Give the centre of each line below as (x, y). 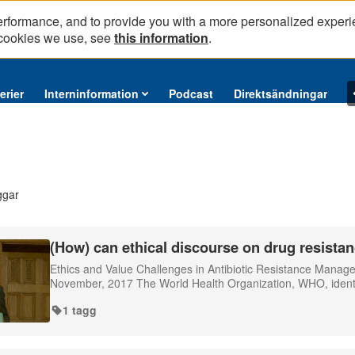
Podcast (191, 94)
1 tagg (80, 310)
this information (161, 38)
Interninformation (92, 94)
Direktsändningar (281, 94)
